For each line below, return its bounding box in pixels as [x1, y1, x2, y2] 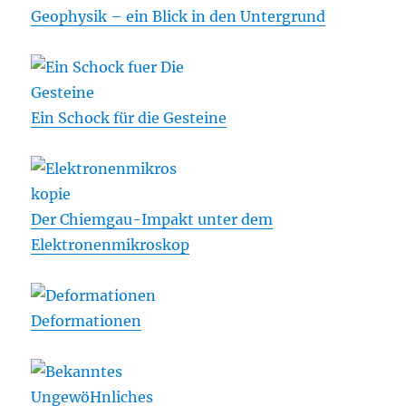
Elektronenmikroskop [31, 236, 190, 255]
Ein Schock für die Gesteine [31, 109, 227, 128]
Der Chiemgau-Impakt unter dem [31, 210, 274, 229]
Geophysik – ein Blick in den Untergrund [31, 7, 326, 26]
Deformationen [31, 312, 142, 331]
